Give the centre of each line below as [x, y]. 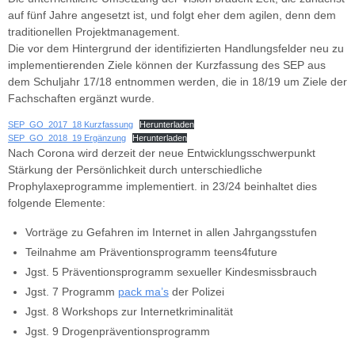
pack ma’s [143, 292]
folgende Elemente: [57, 203]
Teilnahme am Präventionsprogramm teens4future [151, 252]
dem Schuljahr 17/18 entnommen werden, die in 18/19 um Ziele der [177, 82]
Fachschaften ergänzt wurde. [81, 99]
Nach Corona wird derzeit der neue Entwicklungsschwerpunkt [162, 153]
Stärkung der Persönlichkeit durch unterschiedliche [135, 170]
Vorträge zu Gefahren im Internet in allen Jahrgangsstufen [171, 232]
